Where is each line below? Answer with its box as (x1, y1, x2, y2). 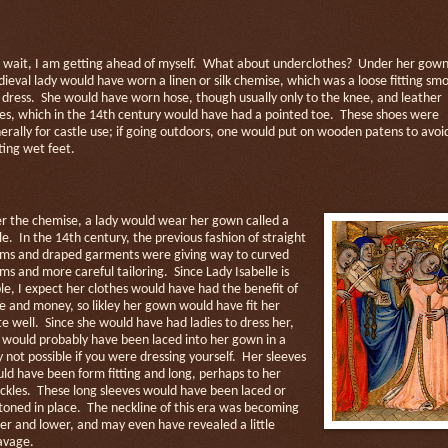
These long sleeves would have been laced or (37, 384, 286, 398)
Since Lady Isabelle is (174, 265, 289, 279)
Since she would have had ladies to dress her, (45, 316, 294, 330)
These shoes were (340, 108, 439, 122)
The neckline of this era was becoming (87, 401, 299, 415)
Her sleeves (242, 350, 306, 364)
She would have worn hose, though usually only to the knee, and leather (41, 91, 442, 105)
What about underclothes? (203, 57, 352, 71)
